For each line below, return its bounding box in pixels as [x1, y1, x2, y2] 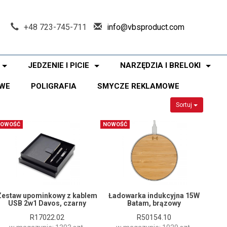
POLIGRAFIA [31, 82, 77, 91]
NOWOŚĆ [103, 121, 127, 128]
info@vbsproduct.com [107, 22, 185, 32]
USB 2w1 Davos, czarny [8, 199, 86, 208]
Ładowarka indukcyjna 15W [108, 192, 200, 200]
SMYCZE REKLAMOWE [97, 82, 179, 91]
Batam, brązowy [127, 199, 181, 208]
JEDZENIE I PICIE [28, 61, 89, 70]
